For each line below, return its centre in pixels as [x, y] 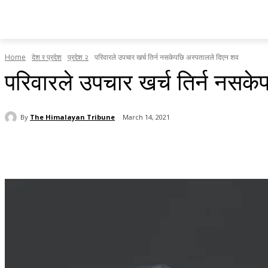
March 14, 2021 [146, 117]
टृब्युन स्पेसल [134, 24]
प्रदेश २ [78, 57]
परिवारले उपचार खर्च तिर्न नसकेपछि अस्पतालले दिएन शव [167, 57]
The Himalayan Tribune [72, 117]
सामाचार [86, 24]
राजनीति [182, 24]
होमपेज [47, 24]
